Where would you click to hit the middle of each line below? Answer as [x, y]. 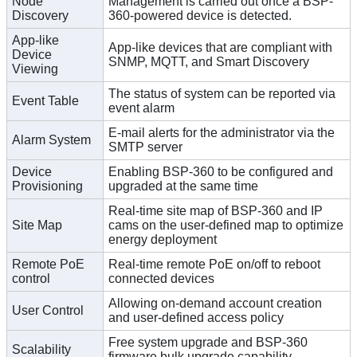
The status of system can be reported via [222, 93]
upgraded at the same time [183, 186]
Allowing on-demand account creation [215, 303]
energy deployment [163, 239]
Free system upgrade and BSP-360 [208, 342]
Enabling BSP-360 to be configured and [221, 171]
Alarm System [51, 139]
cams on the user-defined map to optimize [226, 225]
